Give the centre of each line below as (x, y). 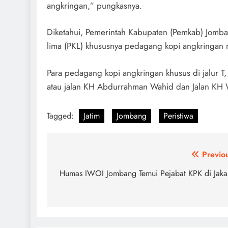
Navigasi (81, 157)
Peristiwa (178, 116)
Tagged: (62, 116)
